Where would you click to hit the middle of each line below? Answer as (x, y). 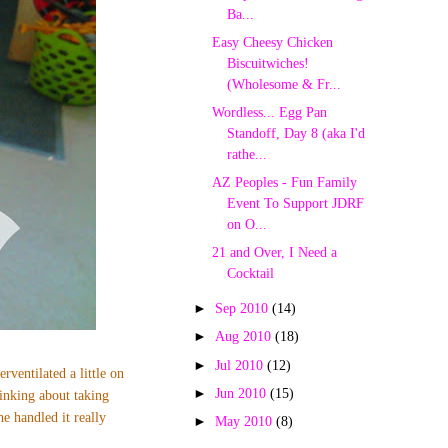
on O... (246, 223)
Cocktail (250, 273)
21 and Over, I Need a (274, 252)
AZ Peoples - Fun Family (284, 181)
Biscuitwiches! (267, 62)
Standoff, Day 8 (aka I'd (295, 132)
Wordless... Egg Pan (269, 111)
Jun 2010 (243, 392)
